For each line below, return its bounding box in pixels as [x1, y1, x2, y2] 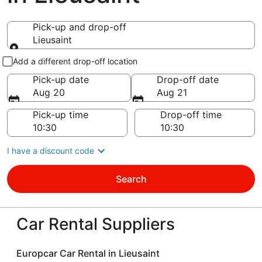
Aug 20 [33, 87, 65, 98]
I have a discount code [7, 146, 94, 156]
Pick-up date [33, 74, 89, 85]
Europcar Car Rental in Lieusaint [16, 247, 160, 259]
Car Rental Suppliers [16, 214, 175, 234]
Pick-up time [33, 109, 88, 120]
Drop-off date [157, 74, 219, 85]
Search [115, 173, 147, 185]
